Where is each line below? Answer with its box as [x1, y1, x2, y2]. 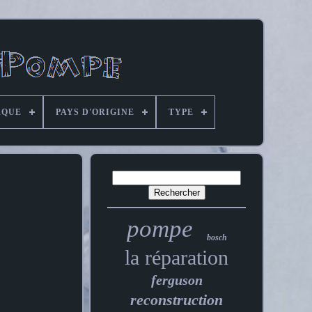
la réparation [125, 246, 229, 269]
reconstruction [130, 291, 224, 309]
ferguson [150, 272, 203, 288]
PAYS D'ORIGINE [55, 107, 134, 117]
